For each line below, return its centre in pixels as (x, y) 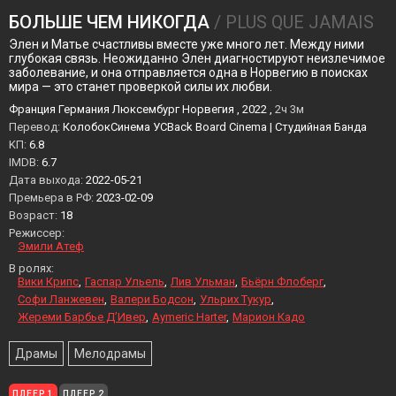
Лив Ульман (203, 282)
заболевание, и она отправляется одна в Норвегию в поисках (188, 72)
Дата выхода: (47, 180)
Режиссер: (37, 233)
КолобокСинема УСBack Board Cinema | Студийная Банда (213, 127)
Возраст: (34, 215)
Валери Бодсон (152, 299)
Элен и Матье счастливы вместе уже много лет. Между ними (187, 44)
